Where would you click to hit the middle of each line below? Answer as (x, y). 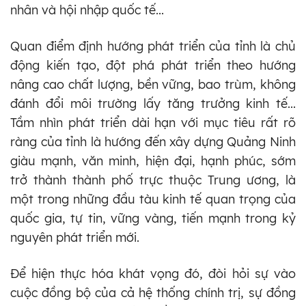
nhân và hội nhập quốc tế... (87, 10)
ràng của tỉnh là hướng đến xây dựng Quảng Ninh (153, 141)
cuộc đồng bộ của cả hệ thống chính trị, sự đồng (153, 292)
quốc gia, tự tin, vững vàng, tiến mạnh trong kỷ (153, 218)
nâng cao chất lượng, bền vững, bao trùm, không (153, 84)
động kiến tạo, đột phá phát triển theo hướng (153, 65)
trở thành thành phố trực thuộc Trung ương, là (153, 180)
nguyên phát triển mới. (75, 237)
